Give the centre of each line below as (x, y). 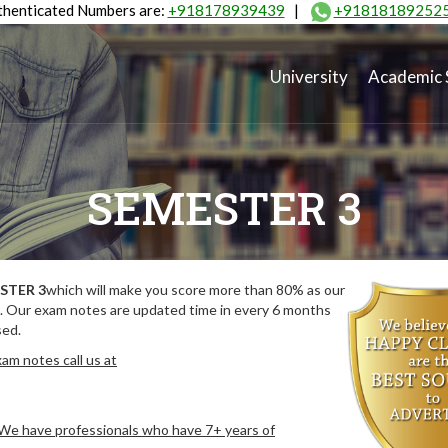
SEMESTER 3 (224, 208)
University (309, 77)
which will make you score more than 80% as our (195, 289)
